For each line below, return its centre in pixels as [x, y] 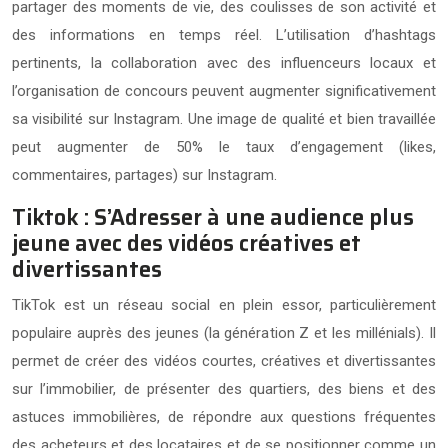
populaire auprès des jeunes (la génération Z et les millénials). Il [224, 332]
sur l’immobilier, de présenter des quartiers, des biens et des [224, 388]
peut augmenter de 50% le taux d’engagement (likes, [224, 146]
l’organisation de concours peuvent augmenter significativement [224, 90]
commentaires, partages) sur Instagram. [144, 174]
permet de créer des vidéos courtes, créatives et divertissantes [224, 360]
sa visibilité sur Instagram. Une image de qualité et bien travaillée [224, 118]
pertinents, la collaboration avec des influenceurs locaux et [224, 62]
